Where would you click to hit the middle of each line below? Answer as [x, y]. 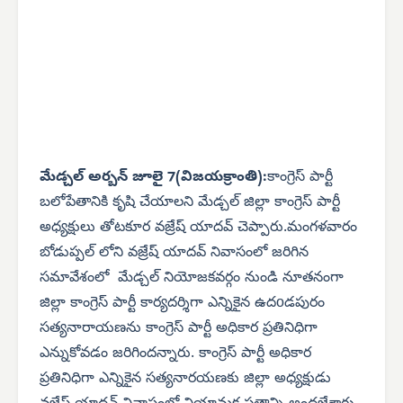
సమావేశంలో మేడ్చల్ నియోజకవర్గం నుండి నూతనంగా [192, 278]
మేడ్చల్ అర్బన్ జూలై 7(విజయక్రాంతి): [153, 178]
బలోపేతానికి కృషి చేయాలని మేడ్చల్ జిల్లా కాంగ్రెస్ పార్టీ [190, 203]
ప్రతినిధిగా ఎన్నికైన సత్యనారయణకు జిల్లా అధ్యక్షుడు [185, 379]
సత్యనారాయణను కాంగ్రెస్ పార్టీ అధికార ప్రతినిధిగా [179, 329]
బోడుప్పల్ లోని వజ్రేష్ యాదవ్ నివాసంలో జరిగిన [174, 253]
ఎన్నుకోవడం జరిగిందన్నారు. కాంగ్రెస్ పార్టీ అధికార [175, 354]
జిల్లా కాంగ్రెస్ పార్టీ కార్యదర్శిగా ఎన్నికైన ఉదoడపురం [182, 304]
